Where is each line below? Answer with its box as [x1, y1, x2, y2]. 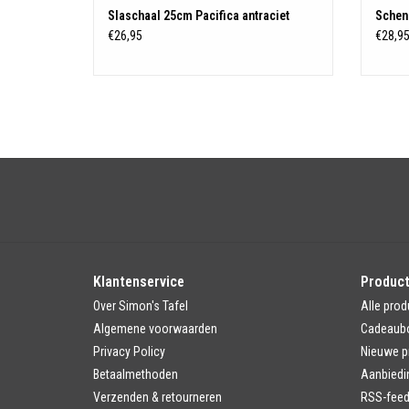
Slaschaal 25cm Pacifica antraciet [108, 7, 289, 23]
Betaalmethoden [93, 366, 178, 382]
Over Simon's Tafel [93, 298, 188, 313]
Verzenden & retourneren [93, 389, 222, 404]
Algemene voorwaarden [93, 320, 217, 336]
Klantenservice [93, 272, 184, 290]
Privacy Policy [93, 343, 165, 359]
